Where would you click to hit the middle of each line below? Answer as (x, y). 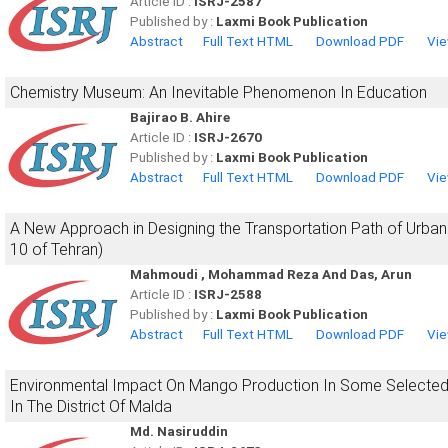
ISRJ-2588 (228, 294)
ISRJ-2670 (228, 137)
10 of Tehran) (56, 249)
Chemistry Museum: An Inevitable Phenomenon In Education (218, 92)
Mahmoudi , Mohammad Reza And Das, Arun (271, 274)
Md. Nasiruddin (179, 431)
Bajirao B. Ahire (180, 117)
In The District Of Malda (91, 406)
